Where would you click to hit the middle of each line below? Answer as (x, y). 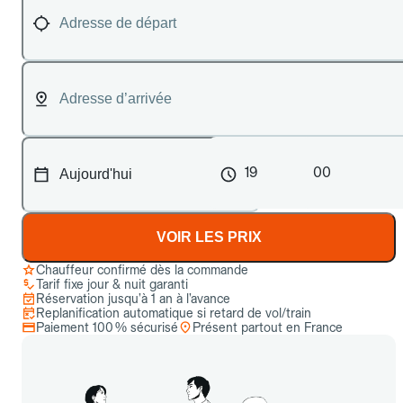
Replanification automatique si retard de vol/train (174, 313)
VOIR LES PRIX (209, 237)
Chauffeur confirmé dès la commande (142, 270)
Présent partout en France (268, 327)
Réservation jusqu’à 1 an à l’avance (133, 299)
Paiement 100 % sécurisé (107, 327)
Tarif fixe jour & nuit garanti (112, 284)
